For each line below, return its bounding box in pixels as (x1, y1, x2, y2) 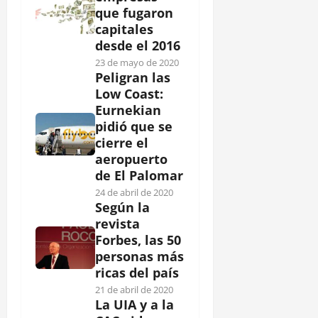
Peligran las (95, 68, 170, 86)
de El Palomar (95, 166, 183, 184)
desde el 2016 (95, 36, 180, 54)
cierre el (95, 133, 148, 151)
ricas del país (95, 263, 179, 281)
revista (95, 214, 140, 232)
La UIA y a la (95, 295, 174, 313)
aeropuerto (95, 150, 168, 168)
